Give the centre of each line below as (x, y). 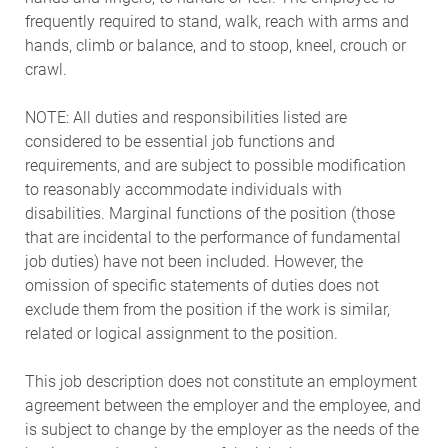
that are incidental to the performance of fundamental (212, 237)
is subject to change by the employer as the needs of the (221, 429)
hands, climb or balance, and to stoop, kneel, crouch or (215, 45)
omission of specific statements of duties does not (201, 285)
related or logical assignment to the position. (181, 333)
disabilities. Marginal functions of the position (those (209, 213)
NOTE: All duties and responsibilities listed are (185, 117)
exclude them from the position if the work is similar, (207, 309)
